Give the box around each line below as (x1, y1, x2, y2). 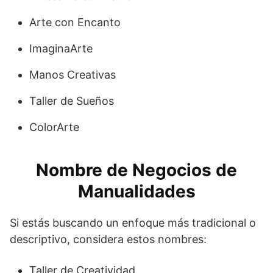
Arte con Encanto (29, 15, 121, 29)
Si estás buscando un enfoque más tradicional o (10, 216, 256, 229)
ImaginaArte (29, 41, 93, 55)
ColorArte (29, 120, 79, 133)
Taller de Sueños (29, 94, 114, 107)
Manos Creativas (29, 68, 116, 81)
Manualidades (77, 180, 196, 202)
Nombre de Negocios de (36, 159, 237, 180)
